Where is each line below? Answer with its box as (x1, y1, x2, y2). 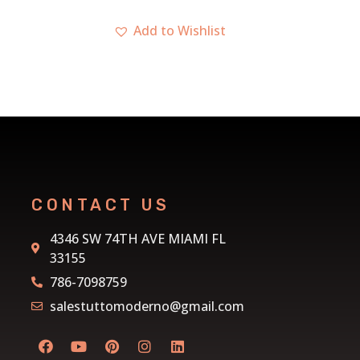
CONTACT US (31, 195, 170, 215)
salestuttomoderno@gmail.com (49, 297, 244, 316)
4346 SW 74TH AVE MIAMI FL (49, 230, 226, 248)
